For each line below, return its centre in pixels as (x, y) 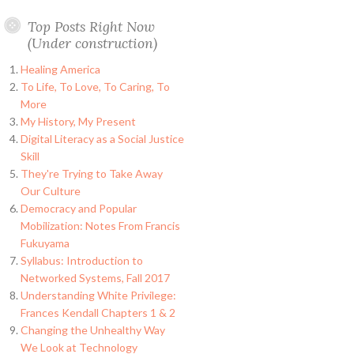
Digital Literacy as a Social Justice (102, 138)
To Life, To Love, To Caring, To (95, 86)
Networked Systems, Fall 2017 (95, 277)
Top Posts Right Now (91, 27)
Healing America (60, 69)
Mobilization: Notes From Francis (100, 225)
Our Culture (50, 190)
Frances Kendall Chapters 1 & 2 (98, 312)
